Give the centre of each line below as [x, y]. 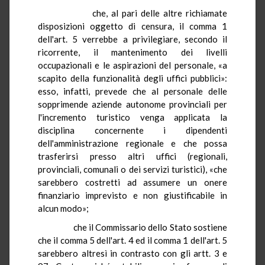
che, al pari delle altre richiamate [138, 13]
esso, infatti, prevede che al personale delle [132, 91]
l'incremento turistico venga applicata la [132, 117]
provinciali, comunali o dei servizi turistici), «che [132, 169]
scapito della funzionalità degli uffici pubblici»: [132, 78]
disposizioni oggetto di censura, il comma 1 [132, 26]
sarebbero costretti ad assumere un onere [132, 182]
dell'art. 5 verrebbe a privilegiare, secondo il [132, 39]
